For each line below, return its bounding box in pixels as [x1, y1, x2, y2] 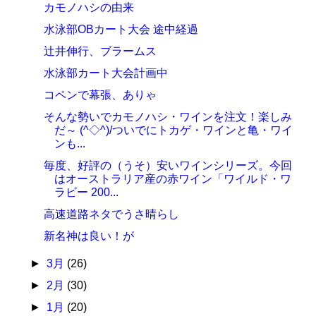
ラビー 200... [54, 186, 119, 198]
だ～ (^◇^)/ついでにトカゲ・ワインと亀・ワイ [54, 124, 293, 136]
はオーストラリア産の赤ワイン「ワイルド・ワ [54, 173, 292, 185]
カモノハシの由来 [44, 1, 135, 13]
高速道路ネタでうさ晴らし [44, 208, 180, 220]
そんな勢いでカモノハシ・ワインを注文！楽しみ [44, 111, 293, 123]
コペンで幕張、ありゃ [44, 89, 157, 101]
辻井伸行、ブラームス [44, 45, 157, 57]
